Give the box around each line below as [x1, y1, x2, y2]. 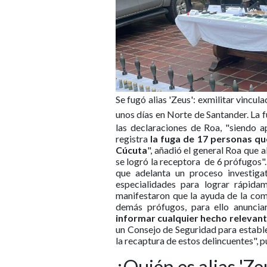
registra [116, 132, 151, 144]
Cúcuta [116, 144, 147, 156]
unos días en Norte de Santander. [116, 108, 251, 120]
